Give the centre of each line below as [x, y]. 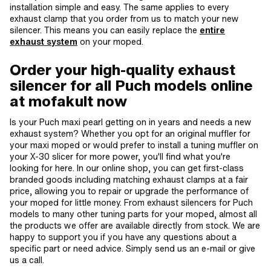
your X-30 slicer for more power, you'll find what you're [120, 156]
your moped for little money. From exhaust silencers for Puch [131, 202]
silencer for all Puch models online [131, 85]
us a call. [27, 260]
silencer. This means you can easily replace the [105, 30]
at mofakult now [68, 101]
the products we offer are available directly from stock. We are [135, 225]
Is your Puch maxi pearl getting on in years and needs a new [131, 122]
